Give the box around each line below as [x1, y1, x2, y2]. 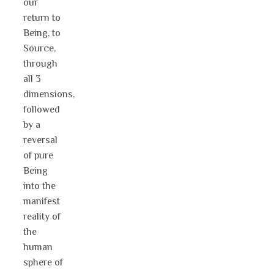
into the [23, 180, 56, 192]
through [23, 58, 57, 70]
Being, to [23, 28, 61, 39]
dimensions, [23, 89, 75, 100]
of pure [23, 150, 53, 161]
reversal [23, 135, 57, 146]
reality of [23, 211, 61, 223]
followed [23, 104, 60, 116]
